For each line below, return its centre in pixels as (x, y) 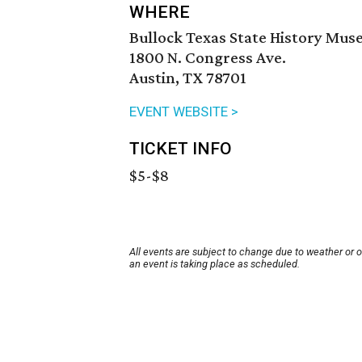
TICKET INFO (181, 149)
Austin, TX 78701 (188, 78)
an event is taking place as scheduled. (215, 264)
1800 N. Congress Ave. (208, 58)
